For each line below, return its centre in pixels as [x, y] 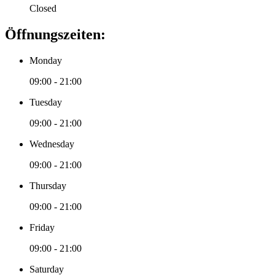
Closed [43, 8]
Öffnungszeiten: [55, 34]
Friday [42, 227]
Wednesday [52, 144]
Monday [46, 60]
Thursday [48, 185]
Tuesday [46, 102]
